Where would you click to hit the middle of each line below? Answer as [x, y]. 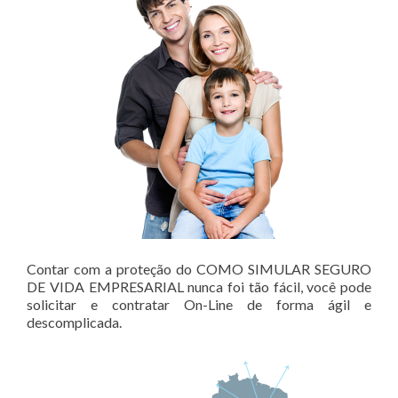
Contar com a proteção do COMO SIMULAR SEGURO [199, 268]
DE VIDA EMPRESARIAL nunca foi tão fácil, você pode [199, 286]
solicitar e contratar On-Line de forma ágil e [199, 304]
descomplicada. [74, 322]
